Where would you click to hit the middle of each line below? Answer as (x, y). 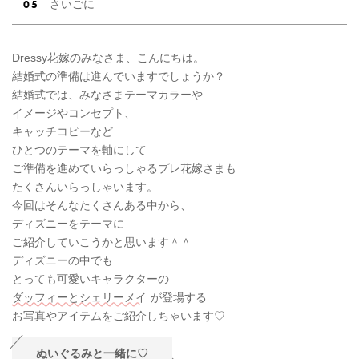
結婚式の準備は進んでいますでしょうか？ (119, 76)
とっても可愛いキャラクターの (91, 278)
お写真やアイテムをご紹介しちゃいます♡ (119, 315)
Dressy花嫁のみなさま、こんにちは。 (108, 57)
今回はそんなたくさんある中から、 (102, 205)
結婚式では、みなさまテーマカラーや (107, 94)
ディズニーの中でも (63, 260)
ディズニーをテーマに (68, 223)
